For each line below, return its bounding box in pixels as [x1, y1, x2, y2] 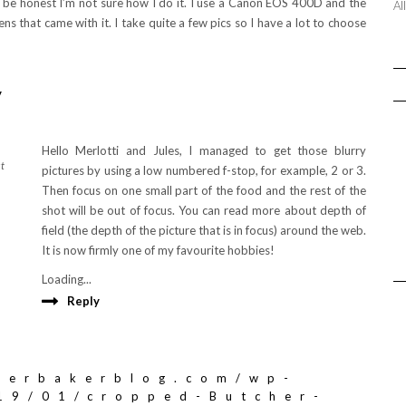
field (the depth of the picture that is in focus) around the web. [41, 223, 366, 237]
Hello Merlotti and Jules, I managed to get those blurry [41, 143, 366, 158]
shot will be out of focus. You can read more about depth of [41, 203, 366, 217]
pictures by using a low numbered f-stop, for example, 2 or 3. [41, 163, 366, 178]
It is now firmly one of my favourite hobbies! [41, 243, 275, 257]
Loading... [41, 272, 92, 286]
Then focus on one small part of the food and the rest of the [41, 183, 366, 198]
